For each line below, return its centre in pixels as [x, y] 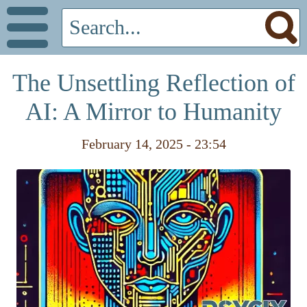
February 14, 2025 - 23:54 [153, 144]
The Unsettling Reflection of [153, 83]
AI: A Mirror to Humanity [153, 112]
